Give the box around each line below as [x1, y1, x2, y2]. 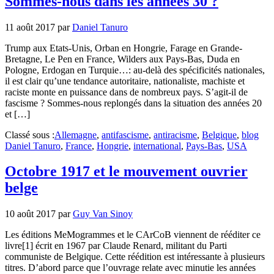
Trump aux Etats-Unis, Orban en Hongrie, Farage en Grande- [5, 42, 242, 53]
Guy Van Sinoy [73, 209, 133, 220]
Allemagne [54, 129, 97, 140]
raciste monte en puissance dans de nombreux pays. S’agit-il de [5, 86, 248, 97]
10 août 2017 [5, 209, 56, 220]
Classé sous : [5, 129, 54, 140]
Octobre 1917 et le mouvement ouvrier [5, 163, 248, 180]
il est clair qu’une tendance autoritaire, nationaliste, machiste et [5, 75, 245, 86]
